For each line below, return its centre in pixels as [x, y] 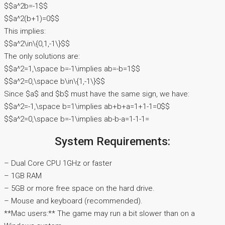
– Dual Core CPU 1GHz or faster [58, 163]
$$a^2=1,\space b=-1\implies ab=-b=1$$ [72, 69]
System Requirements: [113, 141]
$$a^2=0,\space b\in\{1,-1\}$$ [54, 82]
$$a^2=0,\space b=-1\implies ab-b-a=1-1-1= [77, 119]
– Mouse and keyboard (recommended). [73, 201]
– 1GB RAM [23, 176]
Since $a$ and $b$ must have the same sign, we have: [97, 94]
